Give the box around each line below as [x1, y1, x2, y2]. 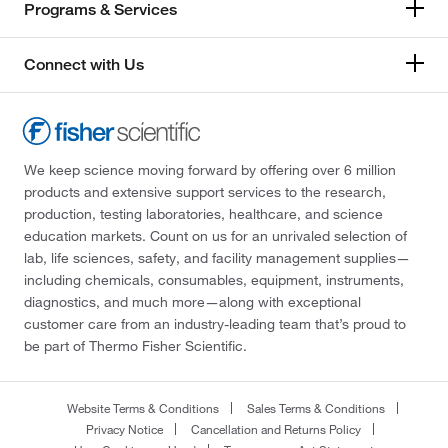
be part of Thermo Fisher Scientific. [24, 336, 247, 355]
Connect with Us [24, 55, 144, 74]
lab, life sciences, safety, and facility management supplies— [24, 248, 410, 267]
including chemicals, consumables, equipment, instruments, [24, 270, 404, 289]
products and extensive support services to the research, [24, 182, 386, 201]
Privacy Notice [86, 420, 163, 437]
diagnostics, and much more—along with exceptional [24, 292, 361, 311]
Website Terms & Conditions [66, 399, 219, 416]
